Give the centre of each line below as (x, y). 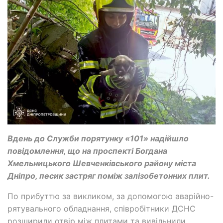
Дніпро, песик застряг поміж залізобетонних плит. (109, 175)
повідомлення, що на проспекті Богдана (87, 151)
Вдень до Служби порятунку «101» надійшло (98, 138)
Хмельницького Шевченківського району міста (102, 163)
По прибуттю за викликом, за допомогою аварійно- (111, 196)
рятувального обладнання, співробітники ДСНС (102, 208)
